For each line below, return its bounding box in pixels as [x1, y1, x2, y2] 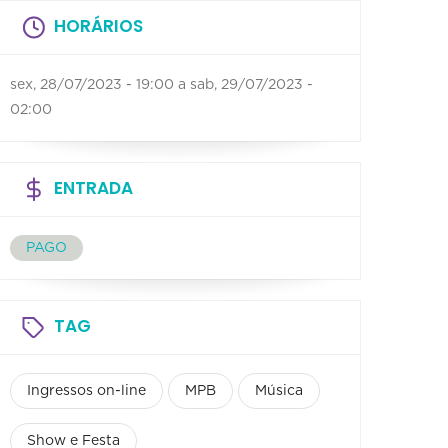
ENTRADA [54, 175, 133, 200]
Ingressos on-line [27, 383, 146, 398]
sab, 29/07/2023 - [190, 77, 313, 92]
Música [255, 383, 303, 398]
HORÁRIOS [54, 13, 143, 38]
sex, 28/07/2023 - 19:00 [10, 77, 174, 92]
